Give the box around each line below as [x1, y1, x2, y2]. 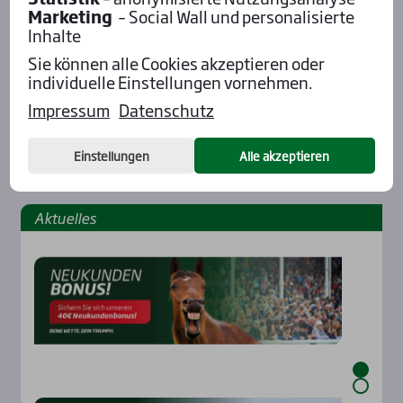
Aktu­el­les [33, 206, 96, 228]
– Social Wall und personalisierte [112, 4, 355, 28]
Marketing [28, 4, 113, 28]
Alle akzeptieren [239, 146, 330, 165]
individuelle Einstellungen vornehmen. [28, 69, 314, 94]
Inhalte [28, 22, 82, 47]
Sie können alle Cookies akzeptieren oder [28, 50, 326, 75]
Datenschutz [119, 97, 215, 121]
